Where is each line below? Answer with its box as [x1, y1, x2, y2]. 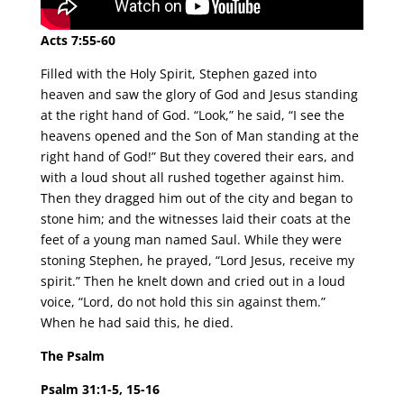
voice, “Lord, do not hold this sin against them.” [40, 293, 326, 311]
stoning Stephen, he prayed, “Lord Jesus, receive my [40, 252, 354, 270]
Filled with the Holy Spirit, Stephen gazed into [40, 65, 317, 83]
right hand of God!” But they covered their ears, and [40, 148, 354, 166]
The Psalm [40, 347, 105, 365]
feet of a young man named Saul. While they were [40, 231, 342, 249]
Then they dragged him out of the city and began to [40, 189, 353, 207]
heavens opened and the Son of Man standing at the [40, 127, 359, 145]
